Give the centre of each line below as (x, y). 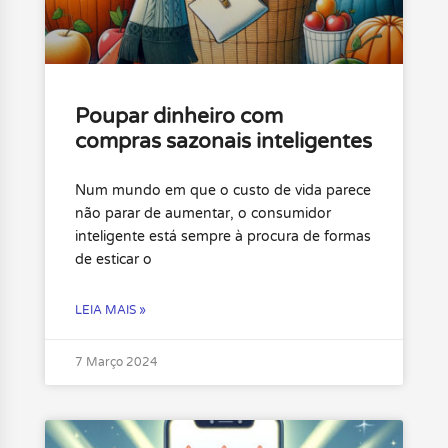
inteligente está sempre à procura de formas (222, 236)
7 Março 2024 (116, 361)
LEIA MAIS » (110, 309)
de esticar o (113, 259)
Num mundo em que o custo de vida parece (222, 190)
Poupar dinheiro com (178, 116)
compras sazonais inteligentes (223, 141)
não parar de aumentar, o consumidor (202, 213)
